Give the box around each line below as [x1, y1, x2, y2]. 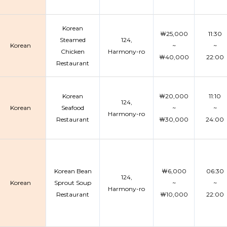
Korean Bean [54, 167, 92, 175]
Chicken [61, 48, 85, 55]
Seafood [61, 104, 84, 111]
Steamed [60, 36, 86, 44]
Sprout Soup [54, 179, 91, 186]
